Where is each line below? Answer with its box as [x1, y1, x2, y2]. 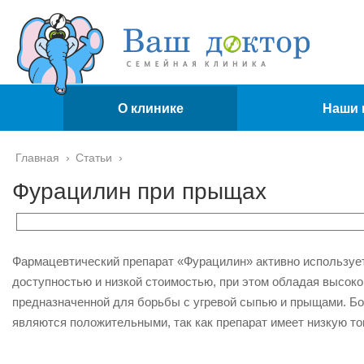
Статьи [76, 151, 112, 164]
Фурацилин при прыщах [12, 179, 266, 204]
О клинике [117, 102, 184, 115]
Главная [15, 151, 59, 164]
